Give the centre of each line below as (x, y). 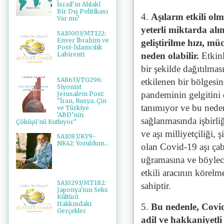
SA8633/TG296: (79, 79)
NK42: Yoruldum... (83, 143)
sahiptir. (156, 185)
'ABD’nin (70, 114)
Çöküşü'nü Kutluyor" (46, 121)
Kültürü (67, 197)
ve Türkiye (73, 107)
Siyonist (69, 86)
